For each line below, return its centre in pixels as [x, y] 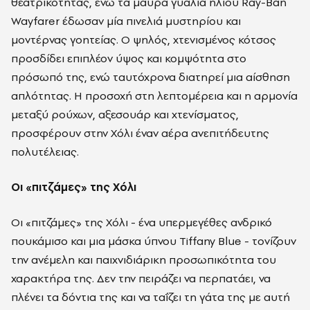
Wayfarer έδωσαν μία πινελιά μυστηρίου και [126, 21]
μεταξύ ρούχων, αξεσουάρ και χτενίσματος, [125, 115]
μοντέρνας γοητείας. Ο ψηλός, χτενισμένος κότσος [144, 40]
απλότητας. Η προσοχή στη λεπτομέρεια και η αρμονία [154, 96]
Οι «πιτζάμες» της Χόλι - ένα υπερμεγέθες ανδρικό [142, 222]
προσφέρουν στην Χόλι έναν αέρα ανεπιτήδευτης [140, 133]
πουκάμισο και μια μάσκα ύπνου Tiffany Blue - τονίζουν [154, 241]
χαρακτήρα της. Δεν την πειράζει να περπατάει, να [141, 279]
